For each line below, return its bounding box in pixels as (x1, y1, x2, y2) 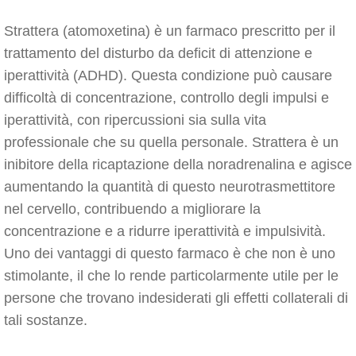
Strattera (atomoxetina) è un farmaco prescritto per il (4, 23, 335, 39)
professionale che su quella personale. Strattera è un (4, 134, 339, 150)
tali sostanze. (4, 312, 87, 328)
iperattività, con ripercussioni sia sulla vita (4, 112, 266, 128)
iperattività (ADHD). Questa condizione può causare (4, 68, 332, 83)
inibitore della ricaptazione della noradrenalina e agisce (4, 157, 352, 172)
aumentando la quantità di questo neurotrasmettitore (4, 179, 335, 195)
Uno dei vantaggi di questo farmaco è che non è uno (4, 246, 335, 261)
